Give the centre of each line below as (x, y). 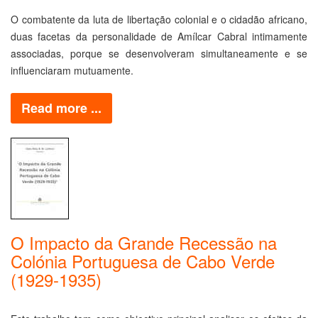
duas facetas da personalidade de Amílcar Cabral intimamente (159, 36)
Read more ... (61, 108)
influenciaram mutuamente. (72, 70)
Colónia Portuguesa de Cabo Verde (143, 261)
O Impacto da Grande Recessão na (144, 242)
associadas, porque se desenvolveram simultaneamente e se (159, 53)
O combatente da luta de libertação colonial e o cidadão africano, (159, 19)
